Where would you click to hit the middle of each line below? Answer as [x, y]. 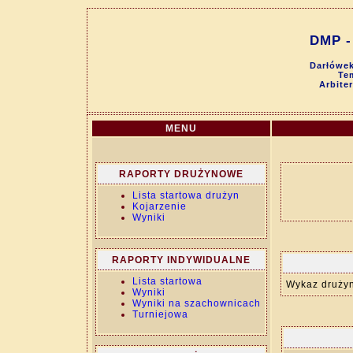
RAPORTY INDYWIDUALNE [181, 260]
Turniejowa [160, 314]
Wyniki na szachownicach [197, 303]
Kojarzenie [160, 206]
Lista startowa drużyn [186, 195]
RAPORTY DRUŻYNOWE [181, 174]
